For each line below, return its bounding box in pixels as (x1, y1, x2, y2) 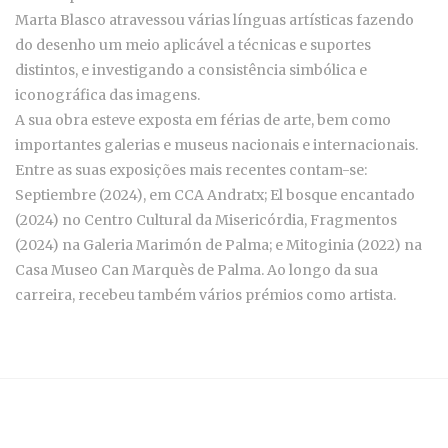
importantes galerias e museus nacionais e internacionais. (15, 136, 418, 155)
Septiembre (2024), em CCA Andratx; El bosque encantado (15, 186, 415, 205)
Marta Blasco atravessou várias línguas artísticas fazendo (15, 11, 414, 30)
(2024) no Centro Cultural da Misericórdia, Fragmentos (15, 211, 397, 230)
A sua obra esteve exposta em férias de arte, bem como (15, 111, 391, 130)
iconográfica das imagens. (15, 86, 200, 105)
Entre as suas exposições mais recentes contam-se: (15, 161, 367, 180)
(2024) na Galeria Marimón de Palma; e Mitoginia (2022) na (15, 236, 422, 255)
